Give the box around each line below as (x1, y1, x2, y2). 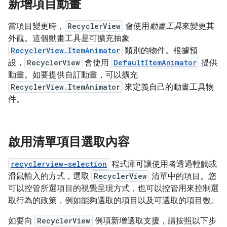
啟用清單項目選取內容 (8, 134, 130, 149)
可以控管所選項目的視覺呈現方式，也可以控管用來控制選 (8, 183, 219, 194)
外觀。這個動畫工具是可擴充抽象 (8, 33, 130, 44)
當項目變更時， (8, 21, 65, 31)
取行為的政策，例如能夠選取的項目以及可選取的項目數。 (8, 196, 219, 206)
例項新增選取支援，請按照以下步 (93, 216, 216, 226)
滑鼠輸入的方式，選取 (8, 171, 91, 181)
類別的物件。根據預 (123, 46, 198, 56)
